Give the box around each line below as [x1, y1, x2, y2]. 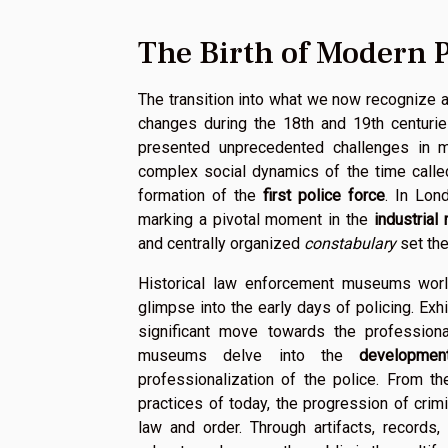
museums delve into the [138, 345, 360, 365]
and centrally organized [138, 233, 304, 253]
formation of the [138, 185, 263, 205]
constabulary [304, 233, 396, 253]
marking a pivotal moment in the [138, 209, 374, 229]
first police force [262, 185, 385, 205]
